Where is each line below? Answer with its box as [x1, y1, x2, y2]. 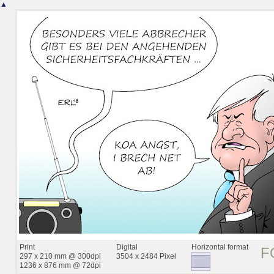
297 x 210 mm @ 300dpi [20, 252, 101, 261]
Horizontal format [191, 243, 248, 251]
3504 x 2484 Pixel [116, 252, 176, 261]
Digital [116, 243, 138, 251]
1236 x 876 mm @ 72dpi [20, 261, 101, 270]
